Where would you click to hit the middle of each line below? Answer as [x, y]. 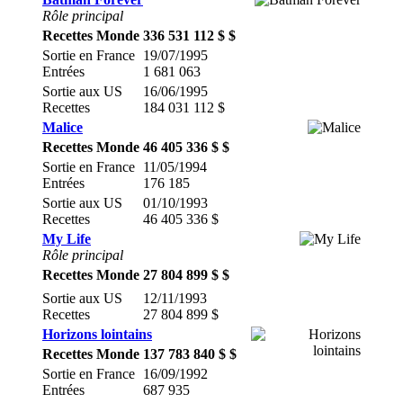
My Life [67, 239]
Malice [63, 127]
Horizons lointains [97, 334]
